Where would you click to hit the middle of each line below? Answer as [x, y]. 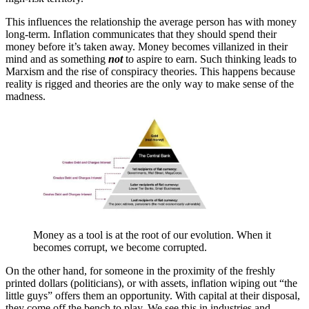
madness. [26, 97]
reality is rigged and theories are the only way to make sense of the [150, 84]
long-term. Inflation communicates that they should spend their [141, 34]
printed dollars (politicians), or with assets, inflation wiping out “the [151, 283]
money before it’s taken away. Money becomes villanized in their [147, 47]
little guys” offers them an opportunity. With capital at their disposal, [153, 295]
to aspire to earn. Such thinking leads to [210, 59]
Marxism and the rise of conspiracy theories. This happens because [150, 72]
